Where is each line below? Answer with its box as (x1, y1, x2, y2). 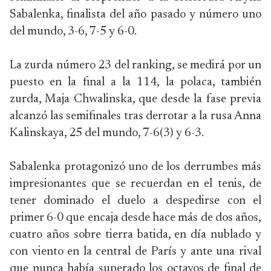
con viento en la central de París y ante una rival (10, 246, 261, 258)
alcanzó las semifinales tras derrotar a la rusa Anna (10, 110, 261, 122)
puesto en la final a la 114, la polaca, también (10, 76, 261, 88)
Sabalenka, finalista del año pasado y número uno (10, 8, 261, 21)
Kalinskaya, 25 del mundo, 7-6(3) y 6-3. (10, 127, 204, 139)
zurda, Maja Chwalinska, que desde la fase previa (10, 93, 261, 105)
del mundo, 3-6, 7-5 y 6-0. (10, 25, 137, 38)
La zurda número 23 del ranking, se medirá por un (10, 59, 261, 71)
